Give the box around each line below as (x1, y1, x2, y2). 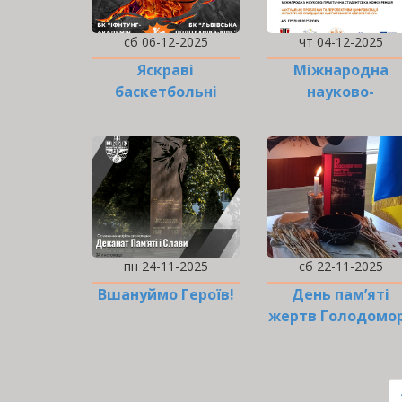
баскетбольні (114, 82, 217, 102)
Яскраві (137, 60, 194, 81)
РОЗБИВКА (78, 359, 146, 377)
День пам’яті (292, 284, 389, 305)
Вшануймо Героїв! (97, 284, 234, 305)
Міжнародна (293, 60, 389, 81)
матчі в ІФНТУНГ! (100, 103, 232, 124)
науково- (307, 82, 374, 102)
